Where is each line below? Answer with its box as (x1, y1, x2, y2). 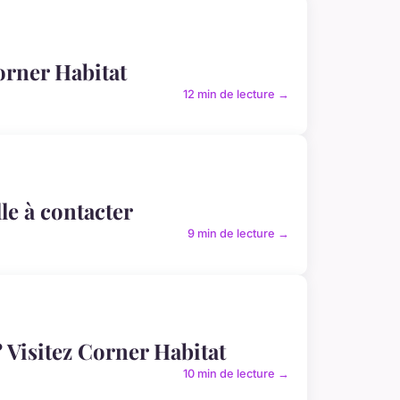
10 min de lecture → (183, 367, 289, 381)
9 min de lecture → (187, 227, 289, 241)
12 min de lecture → (183, 87, 289, 101)
